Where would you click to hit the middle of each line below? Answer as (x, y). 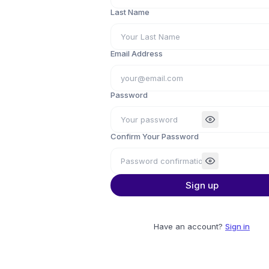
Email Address (137, 53)
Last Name (130, 12)
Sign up (202, 185)
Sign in (237, 226)
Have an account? (189, 226)
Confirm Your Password (155, 136)
